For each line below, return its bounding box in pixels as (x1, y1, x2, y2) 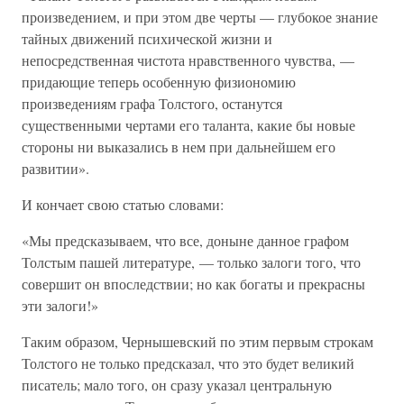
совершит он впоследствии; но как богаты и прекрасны (22, 274, 365, 293)
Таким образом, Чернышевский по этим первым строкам (22, 332, 373, 351)
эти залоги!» (22, 296, 98, 315)
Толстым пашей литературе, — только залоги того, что (22, 252, 361, 271)
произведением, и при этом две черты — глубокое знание (22, 7, 378, 26)
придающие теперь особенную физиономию (22, 72, 296, 91)
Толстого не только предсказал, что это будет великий (22, 353, 354, 372)
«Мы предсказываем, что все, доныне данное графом (22, 231, 349, 250)
